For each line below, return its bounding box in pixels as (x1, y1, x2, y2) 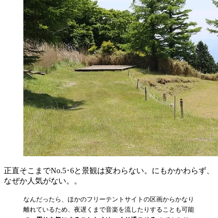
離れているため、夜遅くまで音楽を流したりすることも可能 (23, 205, 194, 213)
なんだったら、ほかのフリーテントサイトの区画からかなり (23, 195, 194, 203)
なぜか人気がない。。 (4, 176, 82, 185)
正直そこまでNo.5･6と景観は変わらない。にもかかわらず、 (4, 166, 214, 175)
